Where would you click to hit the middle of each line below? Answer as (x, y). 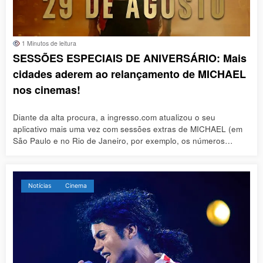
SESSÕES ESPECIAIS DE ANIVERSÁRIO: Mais (130, 58)
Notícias (40, 186)
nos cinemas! (47, 90)
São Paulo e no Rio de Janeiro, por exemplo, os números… (123, 140)
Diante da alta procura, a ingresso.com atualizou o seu (114, 117)
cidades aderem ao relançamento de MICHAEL (129, 74)
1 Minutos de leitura (48, 43)
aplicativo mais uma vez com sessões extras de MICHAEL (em (128, 129)
